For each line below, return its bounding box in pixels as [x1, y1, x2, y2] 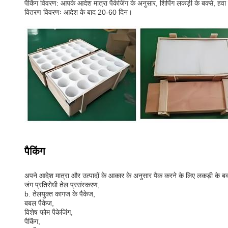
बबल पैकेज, [24, 199, 54, 207]
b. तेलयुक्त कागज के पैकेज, [24, 190, 95, 198]
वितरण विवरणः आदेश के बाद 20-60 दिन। [24, 8, 132, 16]
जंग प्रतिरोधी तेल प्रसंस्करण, [24, 181, 100, 189]
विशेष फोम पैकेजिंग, [24, 208, 73, 216]
